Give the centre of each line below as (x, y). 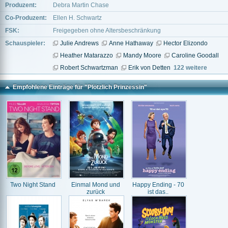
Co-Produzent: (26, 18)
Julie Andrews (79, 43)
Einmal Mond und (95, 185)
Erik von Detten (149, 68)
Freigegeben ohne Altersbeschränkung (107, 31)
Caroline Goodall (195, 55)
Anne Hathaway (131, 43)
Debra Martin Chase (81, 5)
